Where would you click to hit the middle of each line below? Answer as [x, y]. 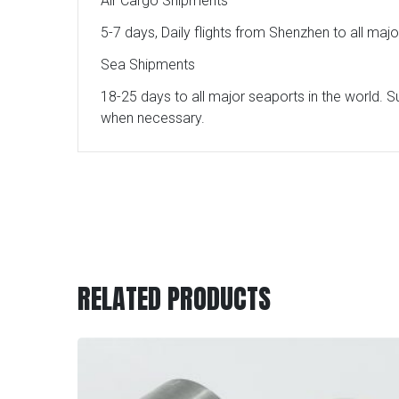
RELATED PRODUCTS [174, 299]
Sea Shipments [148, 65]
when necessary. [153, 118]
